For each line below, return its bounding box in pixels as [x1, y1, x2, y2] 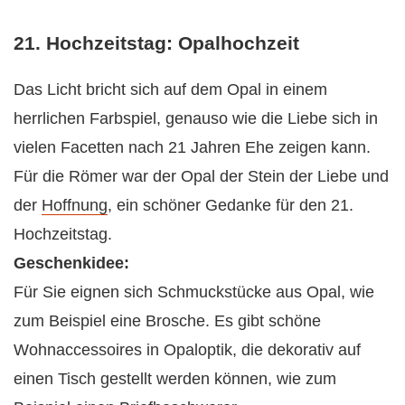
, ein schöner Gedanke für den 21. [108, 195, 353, 214]
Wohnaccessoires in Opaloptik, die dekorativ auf [14, 340, 361, 359]
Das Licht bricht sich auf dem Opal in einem [14, 80, 327, 99]
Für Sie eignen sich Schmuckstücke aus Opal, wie [14, 282, 374, 301]
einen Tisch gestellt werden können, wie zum [14, 369, 336, 388]
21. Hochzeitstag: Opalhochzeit [14, 32, 299, 53]
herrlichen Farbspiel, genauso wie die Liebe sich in [14, 108, 378, 127]
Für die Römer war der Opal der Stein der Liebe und [14, 166, 389, 185]
